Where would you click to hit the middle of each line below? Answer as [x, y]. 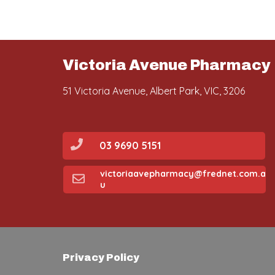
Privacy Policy [101, 258]
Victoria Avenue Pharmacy [167, 65]
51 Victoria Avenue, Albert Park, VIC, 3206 [154, 91]
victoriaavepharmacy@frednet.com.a [183, 174]
